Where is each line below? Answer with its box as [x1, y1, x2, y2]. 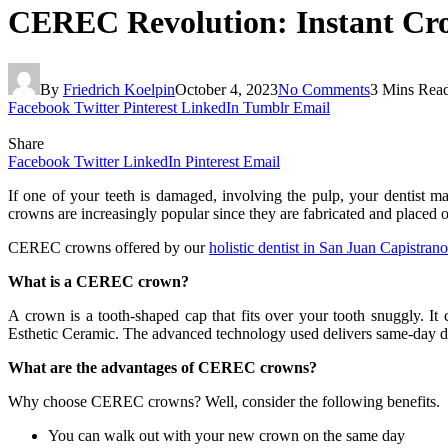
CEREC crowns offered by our [8, 238, 209, 256]
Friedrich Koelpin [63, 80, 175, 98]
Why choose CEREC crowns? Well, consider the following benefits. [8, 392, 440, 410]
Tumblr [243, 98, 289, 116]
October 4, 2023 [175, 80, 278, 98]
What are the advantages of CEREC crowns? [8, 358, 317, 376]
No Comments [278, 80, 370, 98]
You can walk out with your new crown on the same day [48, 426, 405, 444]
